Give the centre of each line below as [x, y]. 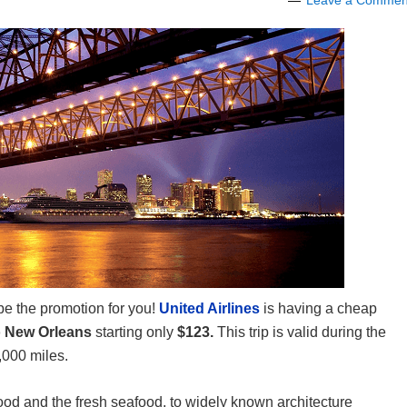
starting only [136, 332]
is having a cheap [318, 308]
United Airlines [209, 308]
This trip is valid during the [302, 332]
